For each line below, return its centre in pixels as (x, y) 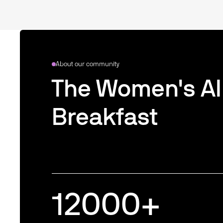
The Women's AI (137, 90)
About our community (88, 65)
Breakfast (105, 118)
